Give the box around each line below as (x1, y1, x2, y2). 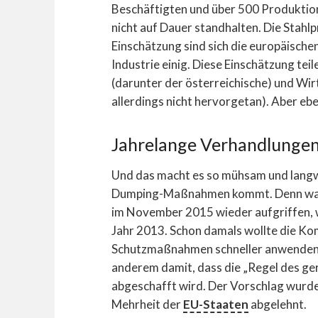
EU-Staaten (183, 296, 248, 312)
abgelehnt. (248, 296, 307, 312)
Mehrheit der (111, 296, 183, 312)
